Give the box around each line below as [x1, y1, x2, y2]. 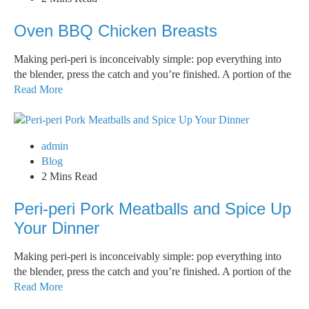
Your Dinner [14, 219, 99, 237]
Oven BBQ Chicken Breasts [14, 21, 217, 40]
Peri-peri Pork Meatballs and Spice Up [14, 199, 291, 218]
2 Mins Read [41, 170, 97, 182]
